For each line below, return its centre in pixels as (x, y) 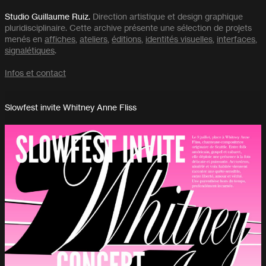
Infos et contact (35, 73)
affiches (60, 39)
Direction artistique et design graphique (167, 17)
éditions (126, 39)
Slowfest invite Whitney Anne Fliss (71, 107)
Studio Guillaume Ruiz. (47, 17)
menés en (25, 39)
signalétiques (30, 51)
